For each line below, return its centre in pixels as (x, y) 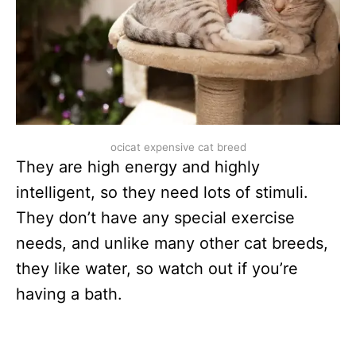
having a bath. (69, 294)
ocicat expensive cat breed (178, 147)
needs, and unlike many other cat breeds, (172, 243)
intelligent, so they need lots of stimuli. (162, 192)
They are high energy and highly (138, 166)
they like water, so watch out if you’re (157, 268)
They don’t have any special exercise (155, 217)
